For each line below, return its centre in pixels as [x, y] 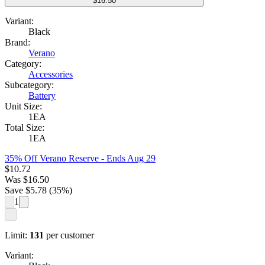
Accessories [51, 75]
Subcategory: [29, 85]
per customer [70, 235]
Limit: [16, 235]
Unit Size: [23, 106]
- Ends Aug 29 [127, 159]
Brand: [17, 43]
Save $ [17, 190]
